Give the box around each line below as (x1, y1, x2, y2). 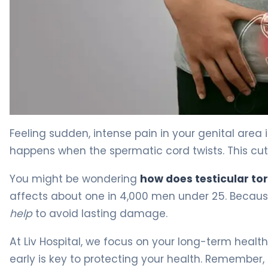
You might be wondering (10, 171, 140, 186)
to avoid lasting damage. (32, 206, 167, 221)
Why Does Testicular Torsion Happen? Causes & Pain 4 (9, 114, 265, 128)
